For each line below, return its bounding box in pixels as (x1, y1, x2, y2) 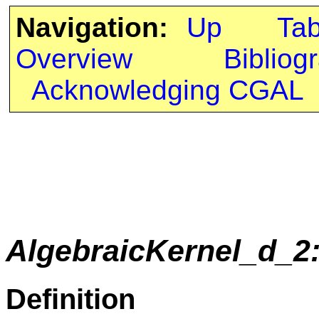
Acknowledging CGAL (31, 75, 304, 105)
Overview (15, 43, 132, 74)
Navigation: (15, 12, 168, 43)
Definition (6, 282, 135, 315)
